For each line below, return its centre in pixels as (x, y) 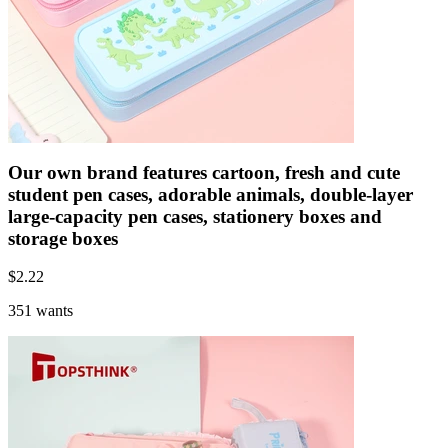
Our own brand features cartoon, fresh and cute (204, 172)
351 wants (40, 311)
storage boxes (63, 238)
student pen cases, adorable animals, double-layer (210, 194)
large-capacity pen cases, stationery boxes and (195, 216)
